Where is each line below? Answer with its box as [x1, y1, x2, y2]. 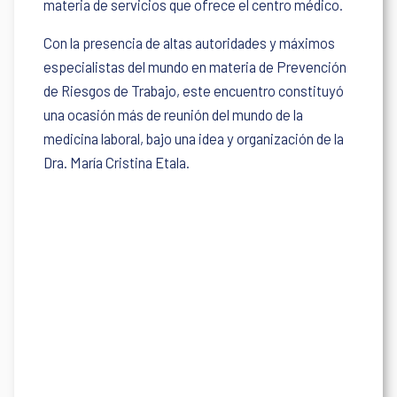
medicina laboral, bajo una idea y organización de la [43, 129, 345, 147]
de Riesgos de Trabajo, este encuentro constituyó [43, 82, 345, 99]
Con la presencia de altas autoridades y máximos [43, 34, 336, 51]
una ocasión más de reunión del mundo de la [43, 105, 304, 123]
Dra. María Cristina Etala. [43, 153, 191, 171]
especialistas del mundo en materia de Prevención [43, 58, 347, 75]
